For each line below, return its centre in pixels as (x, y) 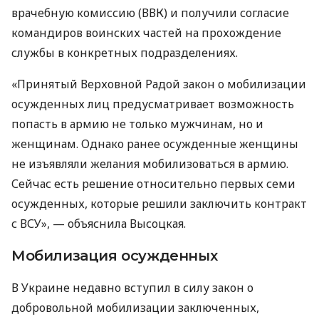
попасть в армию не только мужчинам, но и (137, 124)
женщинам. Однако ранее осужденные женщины (155, 143)
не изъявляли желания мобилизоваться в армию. (150, 163)
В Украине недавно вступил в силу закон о (132, 287)
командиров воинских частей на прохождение (146, 32)
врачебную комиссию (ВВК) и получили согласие (150, 12)
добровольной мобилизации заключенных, (135, 307)
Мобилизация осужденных (115, 255)
